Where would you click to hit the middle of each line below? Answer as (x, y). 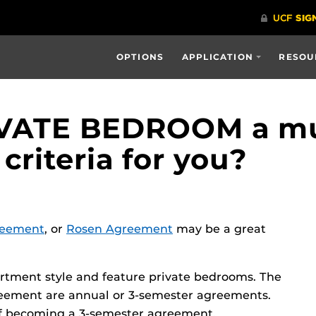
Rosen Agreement (120, 229)
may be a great (219, 229)
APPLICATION (218, 57)
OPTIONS (140, 57)
